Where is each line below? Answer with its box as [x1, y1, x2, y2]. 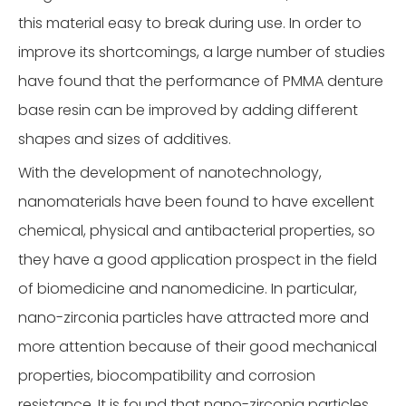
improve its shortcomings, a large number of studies [18, 42, 385, 63]
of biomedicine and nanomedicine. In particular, [18, 278, 357, 299]
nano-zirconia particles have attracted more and [18, 307, 369, 328]
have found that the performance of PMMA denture [18, 71, 383, 92]
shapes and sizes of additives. [18, 129, 231, 150]
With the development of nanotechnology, [18, 162, 322, 183]
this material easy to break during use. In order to [18, 13, 362, 34]
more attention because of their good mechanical [18, 336, 377, 357]
